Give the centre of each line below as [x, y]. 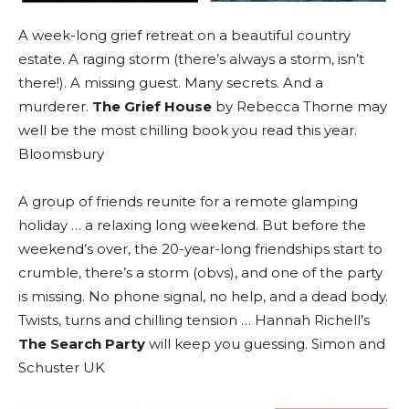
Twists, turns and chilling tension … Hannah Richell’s [194, 320]
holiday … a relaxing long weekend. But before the [192, 225]
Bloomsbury [61, 153]
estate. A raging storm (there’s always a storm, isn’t [191, 58]
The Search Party [82, 343]
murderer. [55, 106]
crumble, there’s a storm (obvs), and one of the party [200, 272]
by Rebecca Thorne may [299, 106]
